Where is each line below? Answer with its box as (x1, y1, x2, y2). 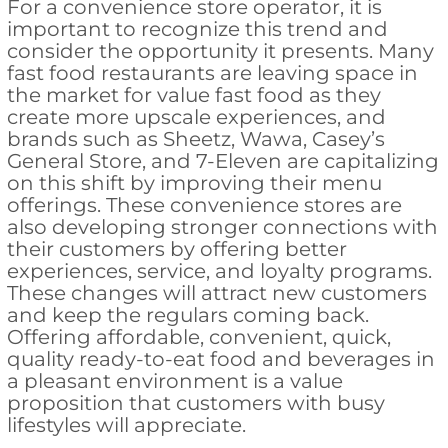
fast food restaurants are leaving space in (6, 61, 418, 86)
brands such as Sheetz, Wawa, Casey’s (6, 127, 385, 152)
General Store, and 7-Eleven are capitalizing (6, 149, 439, 174)
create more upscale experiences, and (6, 105, 386, 130)
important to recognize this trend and (6, 17, 388, 42)
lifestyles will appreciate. (6, 413, 246, 438)
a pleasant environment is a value (6, 369, 343, 394)
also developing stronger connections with (6, 215, 438, 240)
